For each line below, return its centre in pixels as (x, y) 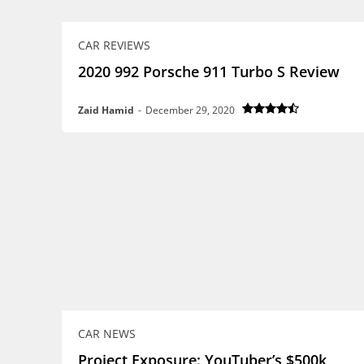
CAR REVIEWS (114, 45)
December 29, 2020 (190, 110)
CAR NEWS (107, 333)
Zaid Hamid (106, 110)
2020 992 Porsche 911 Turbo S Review (209, 71)
